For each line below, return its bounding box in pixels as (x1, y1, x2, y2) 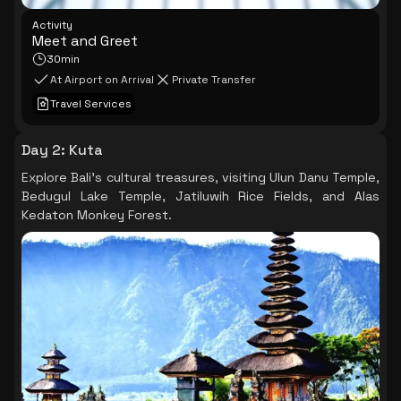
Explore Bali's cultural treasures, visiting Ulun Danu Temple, (21, 169, 380, 185)
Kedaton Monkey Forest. (21, 207, 172, 223)
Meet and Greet (32, 31, 138, 50)
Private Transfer (172, 73, 256, 87)
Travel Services (50, 97, 132, 111)
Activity (32, 18, 73, 32)
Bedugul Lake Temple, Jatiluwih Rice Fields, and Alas (21, 188, 380, 204)
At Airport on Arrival (50, 73, 154, 87)
